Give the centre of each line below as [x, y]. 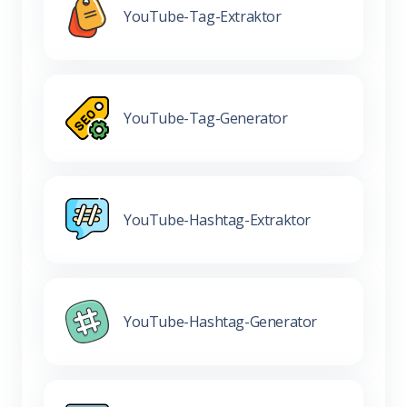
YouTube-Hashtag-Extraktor [217, 219]
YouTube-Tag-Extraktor [203, 16]
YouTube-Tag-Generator [206, 118]
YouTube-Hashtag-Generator [220, 321]
